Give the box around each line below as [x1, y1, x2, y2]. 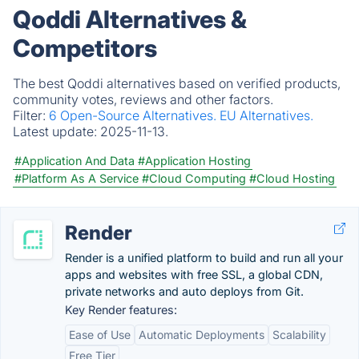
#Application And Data [14, 154, 135, 167]
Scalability [272, 328, 326, 341]
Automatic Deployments [139, 328, 264, 341]
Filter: [13, 107, 49, 123]
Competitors [13, 34, 157, 63]
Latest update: [13, 123, 100, 139]
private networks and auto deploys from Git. [65, 284, 304, 298]
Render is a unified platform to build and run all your [65, 251, 343, 264]
